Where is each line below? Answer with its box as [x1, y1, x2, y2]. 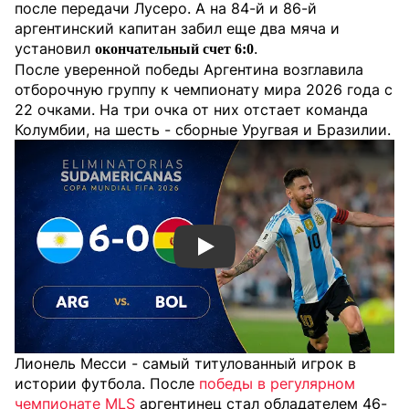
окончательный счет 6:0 [95, 41, 254, 57]
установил [15, 39, 95, 58]
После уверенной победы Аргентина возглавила [15, 60, 363, 79]
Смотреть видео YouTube [204, 246, 344, 260]
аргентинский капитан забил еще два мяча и [15, 19, 340, 37]
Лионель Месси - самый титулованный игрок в [15, 354, 356, 372]
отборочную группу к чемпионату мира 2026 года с [15, 80, 393, 99]
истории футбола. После [15, 374, 199, 393]
